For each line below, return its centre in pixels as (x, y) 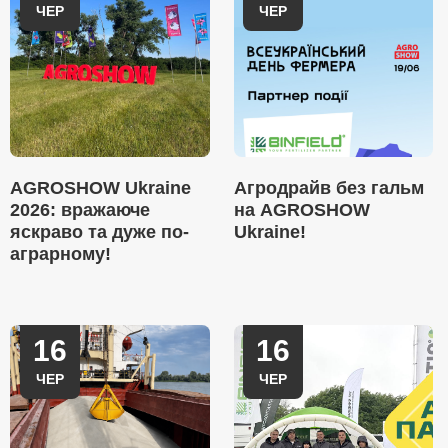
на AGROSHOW (301, 210)
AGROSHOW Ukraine (100, 188)
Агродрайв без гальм (328, 188)
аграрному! (60, 254)
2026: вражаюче (80, 210)
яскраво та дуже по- (99, 232)
